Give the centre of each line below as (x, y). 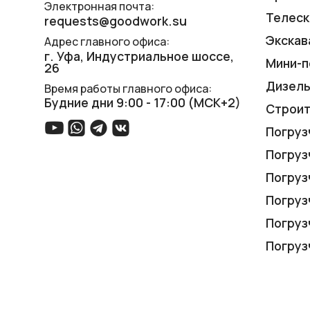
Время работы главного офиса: (128, 88)
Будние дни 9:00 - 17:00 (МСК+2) (143, 103)
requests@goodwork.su (116, 21)
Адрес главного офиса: (107, 41)
